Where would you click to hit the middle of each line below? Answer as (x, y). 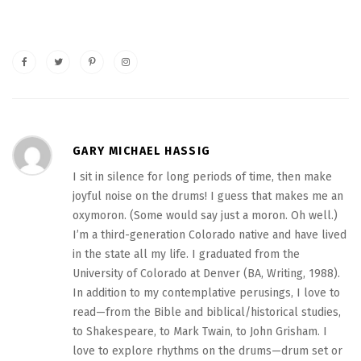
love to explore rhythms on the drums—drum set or (207, 351)
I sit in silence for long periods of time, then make (202, 177)
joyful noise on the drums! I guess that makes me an (208, 197)
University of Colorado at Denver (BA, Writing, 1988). (206, 274)
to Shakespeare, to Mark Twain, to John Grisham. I (200, 332)
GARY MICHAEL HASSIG (142, 151)
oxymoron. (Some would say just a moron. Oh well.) (205, 216)
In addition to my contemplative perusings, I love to (206, 293)
